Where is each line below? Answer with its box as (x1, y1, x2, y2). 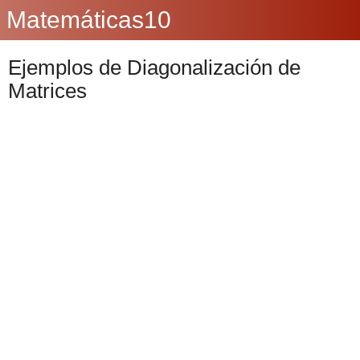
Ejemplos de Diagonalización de (8, 56, 301, 79)
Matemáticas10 (6, 6, 171, 33)
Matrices (8, 80, 87, 102)
